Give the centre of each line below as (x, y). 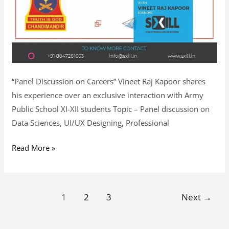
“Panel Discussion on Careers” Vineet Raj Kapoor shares (109, 81)
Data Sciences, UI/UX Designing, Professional (91, 122)
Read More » (34, 148)
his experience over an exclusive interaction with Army (108, 95)
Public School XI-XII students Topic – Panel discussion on (111, 109)
